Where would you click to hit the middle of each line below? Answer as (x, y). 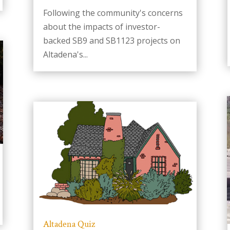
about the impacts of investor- (101, 27)
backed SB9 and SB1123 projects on (111, 41)
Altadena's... (65, 55)
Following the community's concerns (113, 13)
